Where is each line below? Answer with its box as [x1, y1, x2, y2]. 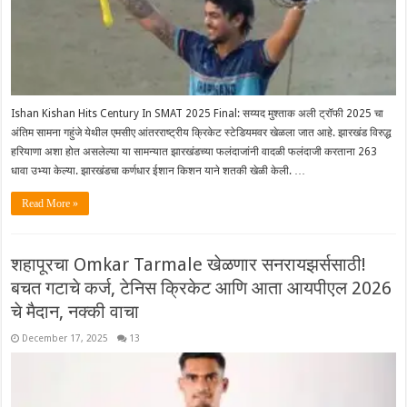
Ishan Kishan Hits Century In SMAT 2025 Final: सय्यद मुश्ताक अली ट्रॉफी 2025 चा [11, 107, 384, 121]
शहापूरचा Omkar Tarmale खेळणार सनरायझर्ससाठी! [11, 253, 367, 276]
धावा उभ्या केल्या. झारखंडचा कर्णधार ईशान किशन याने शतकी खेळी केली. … [11, 164, 306, 178]
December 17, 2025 [22, 333, 109, 344]
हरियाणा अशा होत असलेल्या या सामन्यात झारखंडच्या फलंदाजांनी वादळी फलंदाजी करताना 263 [11, 145, 378, 159]
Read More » [22, 197, 79, 211]
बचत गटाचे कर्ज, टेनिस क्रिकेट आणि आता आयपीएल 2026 [11, 277, 392, 300]
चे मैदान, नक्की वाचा [11, 301, 140, 323]
